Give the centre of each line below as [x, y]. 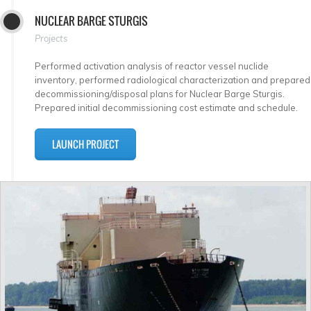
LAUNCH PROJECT [85, 144]
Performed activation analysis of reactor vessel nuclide [152, 66]
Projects [51, 39]
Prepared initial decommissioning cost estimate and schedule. [166, 108]
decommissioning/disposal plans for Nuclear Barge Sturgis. [160, 94]
